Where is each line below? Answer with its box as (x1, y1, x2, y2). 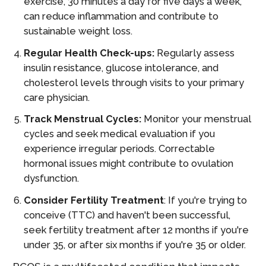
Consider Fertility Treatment (24, 194, 164, 206)
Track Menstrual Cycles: (24, 113, 142, 125)
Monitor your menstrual (141, 113, 252, 125)
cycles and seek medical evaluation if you (24, 128, 216, 140)
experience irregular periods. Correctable (24, 143, 216, 155)
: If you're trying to (164, 194, 248, 206)
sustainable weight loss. (24, 26, 133, 37)
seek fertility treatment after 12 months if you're (24, 224, 249, 236)
